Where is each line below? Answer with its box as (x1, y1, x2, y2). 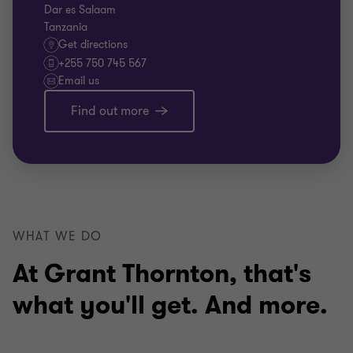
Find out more (71, 102, 149, 120)
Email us (58, 73, 99, 88)
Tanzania (44, 20, 87, 35)
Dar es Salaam (44, 2, 116, 17)
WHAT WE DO (13, 228, 102, 245)
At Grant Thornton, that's (13, 257, 311, 291)
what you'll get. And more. (13, 288, 328, 322)
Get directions (58, 37, 128, 52)
